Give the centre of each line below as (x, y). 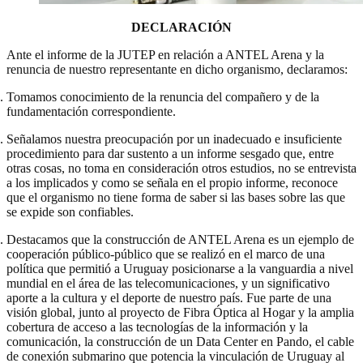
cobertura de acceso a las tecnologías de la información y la (157, 327)
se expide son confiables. (70, 211)
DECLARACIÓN (181, 27)
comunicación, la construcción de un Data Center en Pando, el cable (180, 341)
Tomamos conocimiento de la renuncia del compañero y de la (163, 96)
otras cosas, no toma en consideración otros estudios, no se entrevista (181, 168)
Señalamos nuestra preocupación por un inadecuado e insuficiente (174, 139)
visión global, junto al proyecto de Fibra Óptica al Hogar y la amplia (180, 312)
